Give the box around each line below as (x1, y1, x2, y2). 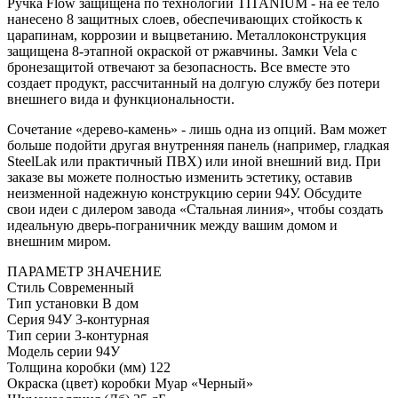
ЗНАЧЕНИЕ (87, 263, 162, 279)
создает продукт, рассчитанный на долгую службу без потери (7, 75, 380, 91)
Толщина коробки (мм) (7, 359, 146, 375)
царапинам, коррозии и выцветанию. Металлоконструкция (7, 27, 366, 43)
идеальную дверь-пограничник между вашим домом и (7, 217, 338, 233)
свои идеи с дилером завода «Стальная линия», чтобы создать (7, 201, 383, 217)
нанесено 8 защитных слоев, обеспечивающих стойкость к (7, 11, 362, 27)
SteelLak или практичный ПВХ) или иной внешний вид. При (7, 153, 381, 169)
